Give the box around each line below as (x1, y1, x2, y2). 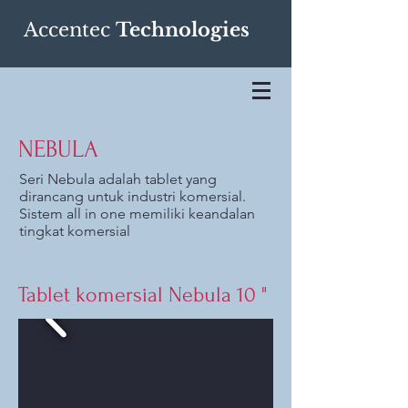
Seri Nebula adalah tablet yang (19, 170, 217, 188)
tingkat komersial (19, 222, 130, 240)
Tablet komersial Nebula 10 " (18, 282, 267, 307)
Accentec (18, 18, 116, 42)
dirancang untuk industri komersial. (19, 188, 246, 205)
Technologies (116, 18, 255, 42)
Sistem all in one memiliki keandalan (19, 205, 255, 222)
